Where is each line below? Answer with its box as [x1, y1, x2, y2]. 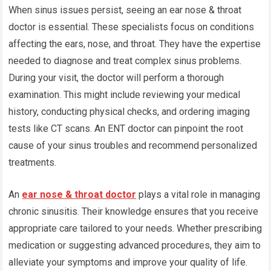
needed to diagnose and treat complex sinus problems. [8, 55, 242, 67]
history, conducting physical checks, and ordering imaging [8, 106, 250, 118]
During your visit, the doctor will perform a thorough [8, 72, 224, 84]
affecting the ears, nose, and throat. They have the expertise [8, 38, 261, 50]
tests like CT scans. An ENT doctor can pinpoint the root [8, 123, 244, 135]
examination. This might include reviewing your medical [8, 89, 241, 101]
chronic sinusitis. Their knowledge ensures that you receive [8, 206, 259, 218]
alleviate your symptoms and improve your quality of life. [8, 256, 248, 269]
